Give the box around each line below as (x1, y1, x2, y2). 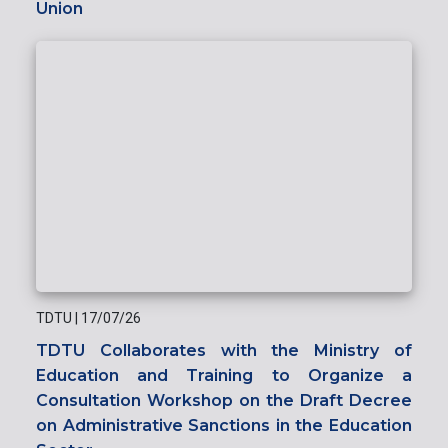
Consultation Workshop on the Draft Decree (36, 391, 412, 411)
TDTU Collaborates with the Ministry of (36, 341, 412, 361)
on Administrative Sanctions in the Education (36, 416, 412, 436)
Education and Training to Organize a (36, 366, 412, 386)
